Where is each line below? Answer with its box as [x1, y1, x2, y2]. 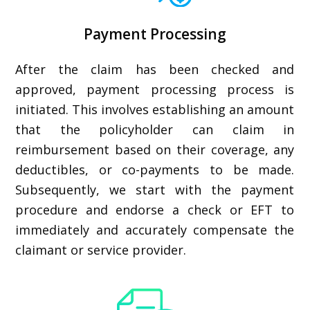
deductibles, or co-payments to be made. [15, 161, 295, 178]
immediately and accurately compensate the [15, 221, 295, 238]
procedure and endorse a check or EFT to [15, 201, 295, 218]
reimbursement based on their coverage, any [15, 141, 295, 158]
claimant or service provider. [15, 241, 187, 258]
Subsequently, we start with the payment [15, 181, 295, 198]
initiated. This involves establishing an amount [15, 101, 295, 118]
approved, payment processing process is [15, 81, 295, 98]
